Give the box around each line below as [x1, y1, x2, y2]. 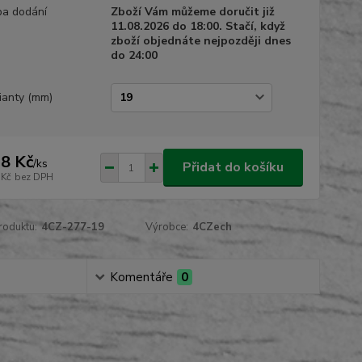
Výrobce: [145, 220, 189, 234]
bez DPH [14, 170, 53, 183]
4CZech [192, 220, 233, 234]
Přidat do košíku [182, 158, 284, 176]
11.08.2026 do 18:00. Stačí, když [110, 19, 285, 34]
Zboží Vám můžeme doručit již [110, 4, 275, 19]
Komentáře [109, 269, 173, 285]
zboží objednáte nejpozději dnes [110, 33, 291, 48]
